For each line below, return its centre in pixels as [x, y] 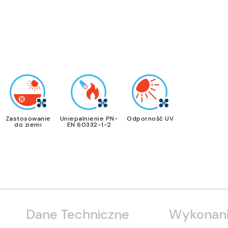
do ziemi [28, 125]
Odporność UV [150, 119]
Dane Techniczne [77, 214]
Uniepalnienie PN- [89, 119]
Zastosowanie [28, 119]
